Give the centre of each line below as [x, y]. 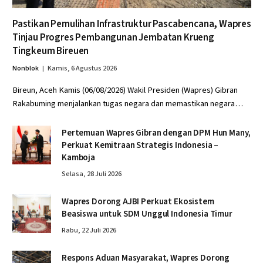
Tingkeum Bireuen [51, 51]
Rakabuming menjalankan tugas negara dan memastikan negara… [128, 103]
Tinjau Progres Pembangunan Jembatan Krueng [113, 37]
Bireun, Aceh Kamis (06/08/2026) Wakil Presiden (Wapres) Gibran [125, 90]
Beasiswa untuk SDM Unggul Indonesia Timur [147, 214]
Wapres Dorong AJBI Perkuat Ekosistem [138, 201]
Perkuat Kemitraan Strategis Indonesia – [140, 145]
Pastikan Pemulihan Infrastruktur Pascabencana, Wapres [132, 24]
